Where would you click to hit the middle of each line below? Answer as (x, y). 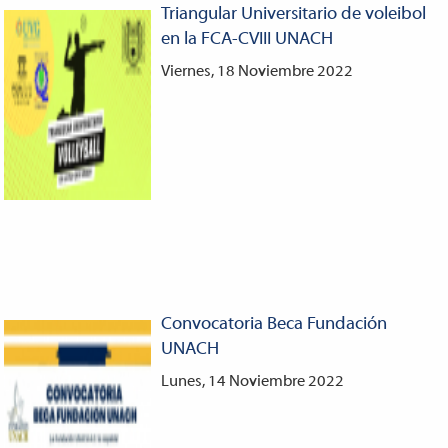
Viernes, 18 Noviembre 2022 (256, 71)
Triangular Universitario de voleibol (293, 14)
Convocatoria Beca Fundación (273, 324)
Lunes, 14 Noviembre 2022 (252, 381)
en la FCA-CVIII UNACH (246, 39)
